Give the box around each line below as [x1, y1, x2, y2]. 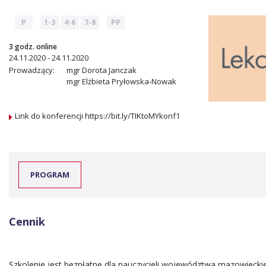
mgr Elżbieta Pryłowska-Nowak [66, 76, 176, 87]
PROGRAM [30, 169, 70, 180]
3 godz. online [9, 42, 57, 52]
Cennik [9, 214, 45, 229]
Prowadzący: [9, 65, 55, 76]
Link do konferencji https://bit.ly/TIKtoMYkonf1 [15, 110, 180, 121]
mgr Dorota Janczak [66, 65, 137, 76]
